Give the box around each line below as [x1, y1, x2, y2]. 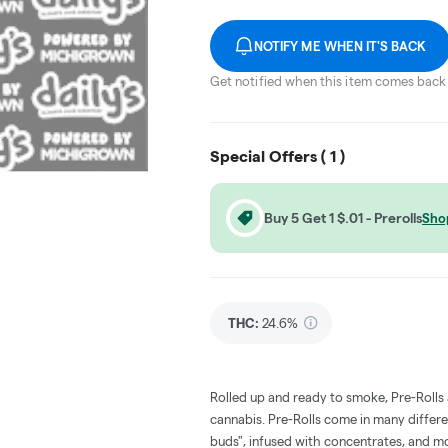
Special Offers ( [210, 147, 330, 165]
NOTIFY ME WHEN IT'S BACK [254, 38, 427, 53]
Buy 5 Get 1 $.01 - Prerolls [264, 209, 422, 226]
